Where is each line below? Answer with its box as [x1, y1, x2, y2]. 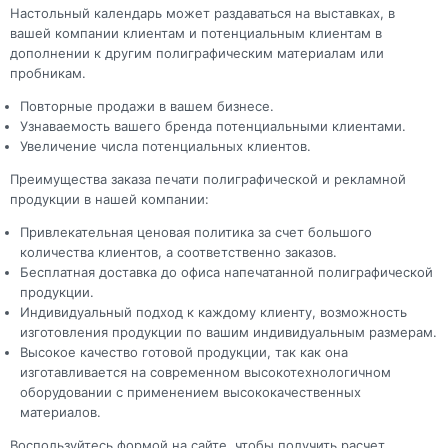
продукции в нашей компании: [10, 190, 209, 207]
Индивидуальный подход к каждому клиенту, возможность [20, 303, 407, 320]
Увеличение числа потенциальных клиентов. [20, 137, 311, 154]
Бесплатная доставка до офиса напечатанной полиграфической [20, 263, 433, 280]
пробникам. [10, 64, 86, 81]
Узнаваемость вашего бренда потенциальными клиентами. [20, 117, 406, 134]
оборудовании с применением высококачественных [20, 383, 361, 400]
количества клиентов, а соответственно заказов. [20, 243, 337, 260]
